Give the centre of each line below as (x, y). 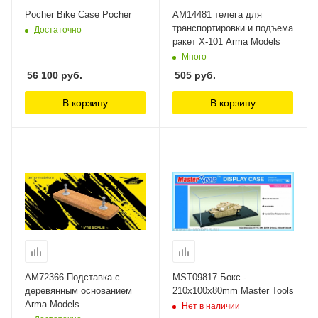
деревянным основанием (78, 291)
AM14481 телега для (217, 15)
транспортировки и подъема (233, 28)
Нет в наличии (211, 306)
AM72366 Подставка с (72, 278)
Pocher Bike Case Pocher (78, 15)
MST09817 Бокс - (209, 278)
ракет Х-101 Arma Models (226, 42)
